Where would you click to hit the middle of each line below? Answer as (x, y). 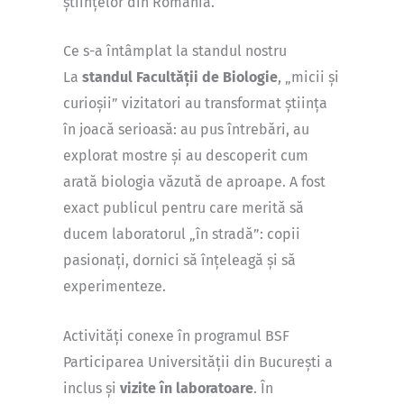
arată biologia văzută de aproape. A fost (194, 182)
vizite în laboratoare (187, 388)
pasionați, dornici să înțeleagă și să (179, 261)
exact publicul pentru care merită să (184, 208)
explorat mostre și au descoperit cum (186, 156)
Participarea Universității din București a (198, 362)
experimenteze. (115, 287)
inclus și (92, 388)
